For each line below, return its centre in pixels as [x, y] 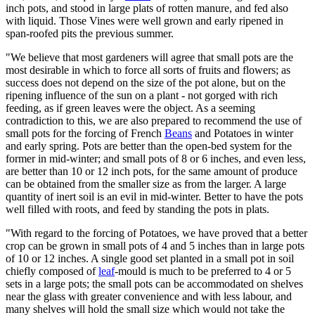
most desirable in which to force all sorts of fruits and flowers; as [148, 70]
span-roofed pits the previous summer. [90, 33]
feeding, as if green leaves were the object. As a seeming [130, 108]
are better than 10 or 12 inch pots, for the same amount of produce [152, 171]
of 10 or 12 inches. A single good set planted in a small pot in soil [150, 258]
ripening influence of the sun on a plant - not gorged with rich [142, 95]
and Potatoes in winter [243, 133]
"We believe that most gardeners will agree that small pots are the [149, 57]
